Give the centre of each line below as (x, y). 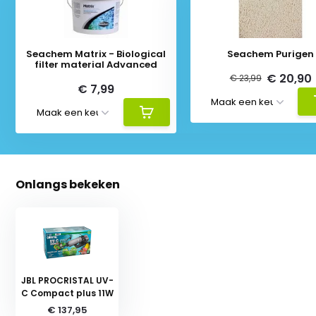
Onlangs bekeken (68, 184)
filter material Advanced (96, 64)
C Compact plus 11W (67, 293)
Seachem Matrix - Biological (96, 54)
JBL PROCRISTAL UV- (67, 280)
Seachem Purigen (271, 54)
